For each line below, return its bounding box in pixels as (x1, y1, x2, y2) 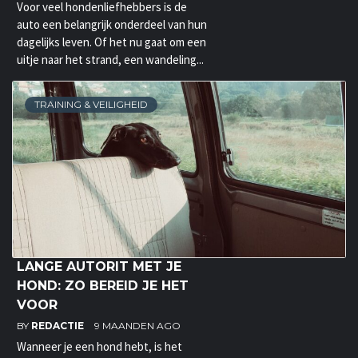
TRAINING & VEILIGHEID (34, 98, 148, 111)
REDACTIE (31, 320, 86, 332)
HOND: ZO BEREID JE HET (17, 278, 189, 294)
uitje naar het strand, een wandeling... (17, 52, 204, 68)
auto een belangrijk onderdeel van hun (17, 17, 207, 33)
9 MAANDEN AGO (94, 320, 181, 332)
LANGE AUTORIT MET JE (17, 259, 181, 275)
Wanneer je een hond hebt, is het (17, 339, 182, 355)
